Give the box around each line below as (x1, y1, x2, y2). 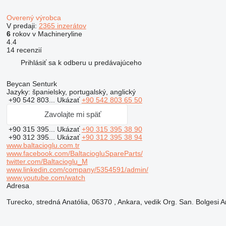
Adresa (6, 181, 29, 190)
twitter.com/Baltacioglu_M (6, 157, 88, 165)
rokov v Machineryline (10, 29, 82, 38)
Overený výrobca (6, 13, 63, 22)
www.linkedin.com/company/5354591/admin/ (6, 165, 148, 174)
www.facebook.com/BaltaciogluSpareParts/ (6, 149, 143, 157)
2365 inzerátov (38, 21, 86, 30)
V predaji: (6, 21, 39, 30)
